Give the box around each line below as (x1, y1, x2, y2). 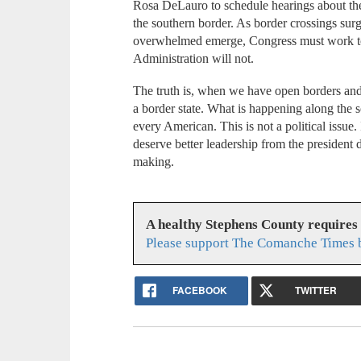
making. (133, 155, 175, 169)
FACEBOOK (172, 282, 227, 297)
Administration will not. (133, 51, 255, 65)
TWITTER (295, 282, 338, 297)
